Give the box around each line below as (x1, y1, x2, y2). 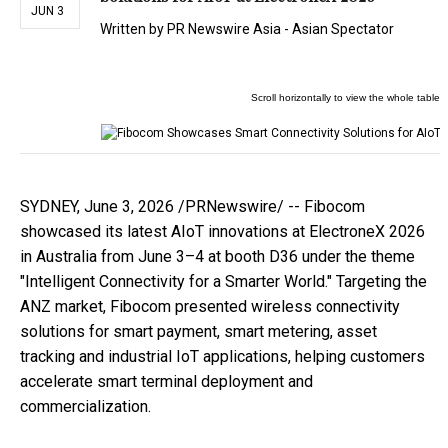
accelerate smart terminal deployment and (20, 372, 313, 392)
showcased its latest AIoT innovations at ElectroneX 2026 (20, 222, 425, 242)
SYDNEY (20, 197, 77, 217)
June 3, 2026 (84, 197, 174, 217)
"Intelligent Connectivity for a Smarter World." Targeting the (20, 272, 427, 292)
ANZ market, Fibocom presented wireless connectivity (20, 297, 400, 317)
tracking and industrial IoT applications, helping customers (20, 347, 425, 367)
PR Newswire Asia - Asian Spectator (167, 21, 394, 38)
